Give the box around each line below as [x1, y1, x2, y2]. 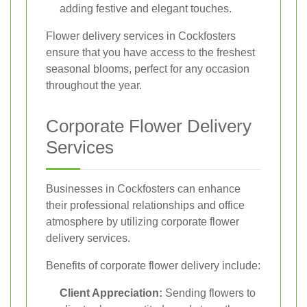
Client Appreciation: [60, 287, 162, 299]
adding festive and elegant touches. [60, 3, 232, 15]
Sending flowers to [162, 287, 256, 299]
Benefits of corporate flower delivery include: [46, 260, 260, 272]
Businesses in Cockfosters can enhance [46, 183, 241, 195]
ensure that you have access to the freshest [46, 47, 255, 59]
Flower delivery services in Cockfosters [46, 30, 236, 42]
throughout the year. [46, 79, 142, 92]
